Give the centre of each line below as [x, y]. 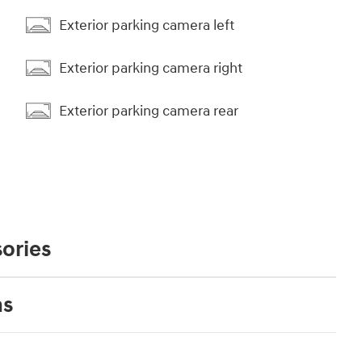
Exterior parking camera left [147, 25]
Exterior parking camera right [151, 68]
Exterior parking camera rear [149, 111]
